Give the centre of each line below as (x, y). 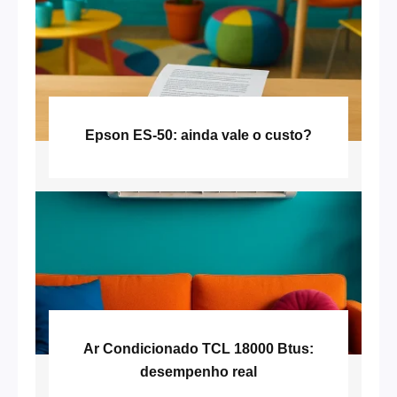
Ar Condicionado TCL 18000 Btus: (198, 348)
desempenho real (198, 371)
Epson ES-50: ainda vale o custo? (198, 135)
